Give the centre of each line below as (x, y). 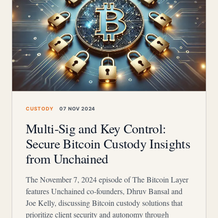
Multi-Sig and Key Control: (96, 128)
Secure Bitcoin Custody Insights (108, 144)
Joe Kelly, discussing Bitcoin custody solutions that (104, 203)
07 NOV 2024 (77, 109)
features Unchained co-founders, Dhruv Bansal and (104, 191)
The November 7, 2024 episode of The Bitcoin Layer (107, 179)
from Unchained (67, 159)
